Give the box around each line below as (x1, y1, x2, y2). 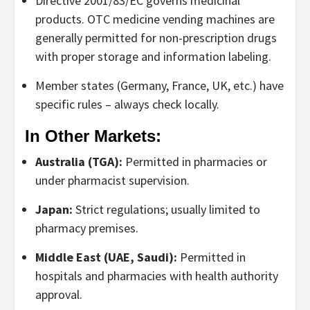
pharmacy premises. (35, 219, 138, 236)
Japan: (35, 201, 73, 217)
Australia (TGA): (35, 153, 122, 170)
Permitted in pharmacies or (122, 153, 267, 170)
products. (35, 10, 87, 27)
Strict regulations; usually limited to (73, 201, 260, 217)
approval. (35, 286, 82, 302)
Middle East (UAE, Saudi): (35, 248, 177, 265)
